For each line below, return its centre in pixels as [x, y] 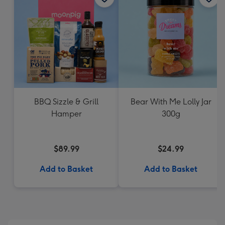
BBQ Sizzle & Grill [66, 102]
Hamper [66, 114]
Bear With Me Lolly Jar [171, 102]
